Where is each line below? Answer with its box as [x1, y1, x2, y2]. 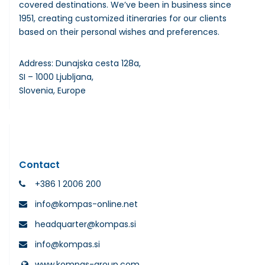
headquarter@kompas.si [35, 218, 136, 230]
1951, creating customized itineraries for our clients [19, 12, 227, 24]
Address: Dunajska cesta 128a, [19, 57, 141, 69]
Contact [19, 157, 60, 172]
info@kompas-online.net [35, 198, 138, 210]
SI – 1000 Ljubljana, [19, 70, 93, 83]
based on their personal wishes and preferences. [19, 25, 219, 38]
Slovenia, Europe [19, 84, 86, 96]
